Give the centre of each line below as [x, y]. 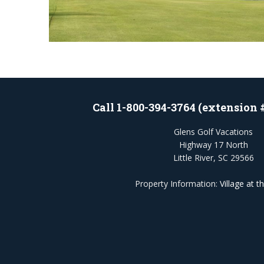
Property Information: [177, 184]
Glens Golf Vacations [214, 131]
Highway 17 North [213, 144]
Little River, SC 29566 [213, 157]
